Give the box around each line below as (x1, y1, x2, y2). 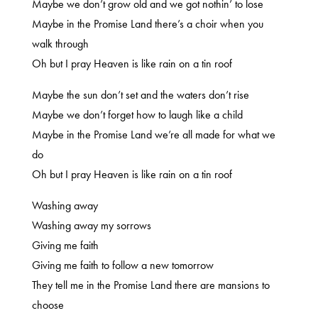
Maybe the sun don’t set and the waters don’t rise (31, 88, 249, 102)
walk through (31, 37, 89, 50)
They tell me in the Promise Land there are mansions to (31, 278, 270, 292)
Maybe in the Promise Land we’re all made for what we (31, 128, 275, 141)
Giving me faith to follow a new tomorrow (31, 258, 214, 272)
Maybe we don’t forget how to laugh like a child (31, 108, 243, 121)
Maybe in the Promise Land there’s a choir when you (31, 17, 263, 31)
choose (31, 298, 64, 312)
